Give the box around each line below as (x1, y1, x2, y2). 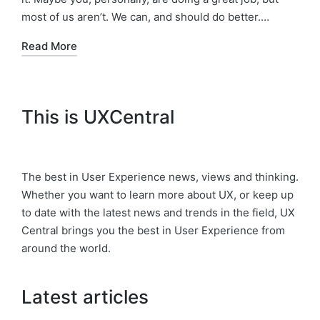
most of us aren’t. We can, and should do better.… (21, 10, 269, 24)
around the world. (21, 241, 111, 255)
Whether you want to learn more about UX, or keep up (21, 188, 294, 201)
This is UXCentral (21, 106, 174, 128)
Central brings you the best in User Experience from (21, 224, 285, 237)
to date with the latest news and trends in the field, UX (21, 206, 295, 219)
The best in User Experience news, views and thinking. (21, 170, 299, 184)
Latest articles (21, 286, 149, 308)
